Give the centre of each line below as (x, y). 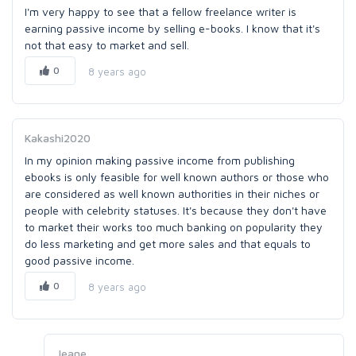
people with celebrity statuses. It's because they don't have (176, 210)
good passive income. (79, 260)
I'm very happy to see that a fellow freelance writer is (161, 12)
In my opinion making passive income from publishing (160, 160)
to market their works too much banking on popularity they (174, 227)
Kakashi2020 (58, 138)
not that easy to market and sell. (107, 45)
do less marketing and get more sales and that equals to (168, 244)
